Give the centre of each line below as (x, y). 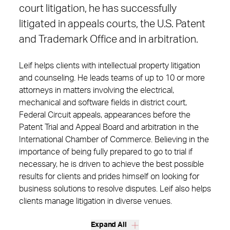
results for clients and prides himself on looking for (109, 177)
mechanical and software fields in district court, (103, 103)
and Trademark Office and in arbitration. (109, 40)
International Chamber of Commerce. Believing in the (114, 140)
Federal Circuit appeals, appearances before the (105, 115)
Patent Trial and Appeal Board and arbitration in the (109, 127)
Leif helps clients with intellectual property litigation (110, 66)
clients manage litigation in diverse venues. (95, 201)
